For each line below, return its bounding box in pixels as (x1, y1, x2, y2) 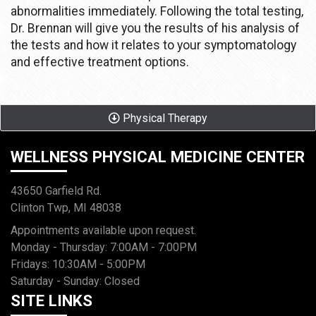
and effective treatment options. (11, 54, 189, 69)
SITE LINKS (11, 291, 92, 310)
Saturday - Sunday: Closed (11, 274, 140, 288)
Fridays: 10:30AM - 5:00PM (11, 257, 145, 272)
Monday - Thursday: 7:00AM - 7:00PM (11, 241, 197, 255)
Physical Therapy (120, 111, 207, 125)
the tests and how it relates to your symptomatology (11, 37, 296, 52)
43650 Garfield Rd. (11, 184, 102, 198)
